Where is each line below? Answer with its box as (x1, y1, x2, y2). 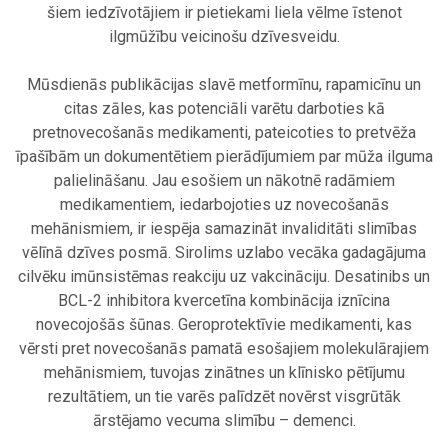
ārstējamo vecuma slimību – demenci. (92, 411, 356, 431)
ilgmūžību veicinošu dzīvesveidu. (108, 27, 340, 47)
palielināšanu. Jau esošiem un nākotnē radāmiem (53, 171, 395, 191)
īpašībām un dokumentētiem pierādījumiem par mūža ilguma (15, 147, 433, 167)
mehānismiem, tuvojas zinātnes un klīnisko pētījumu (43, 363, 405, 383)
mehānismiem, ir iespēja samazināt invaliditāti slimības (31, 219, 417, 239)
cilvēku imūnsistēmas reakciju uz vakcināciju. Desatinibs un (18, 267, 430, 287)
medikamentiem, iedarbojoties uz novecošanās (59, 195, 389, 215)
